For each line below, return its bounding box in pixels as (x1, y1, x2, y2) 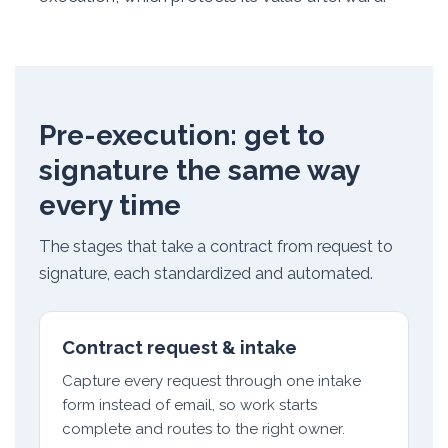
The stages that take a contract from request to (39, 236, 393, 256)
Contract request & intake (62, 337, 297, 358)
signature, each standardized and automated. (39, 263, 373, 283)
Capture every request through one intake (62, 372, 361, 390)
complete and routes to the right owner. (62, 420, 345, 438)
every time (39, 189, 181, 222)
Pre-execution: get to (39, 119, 325, 152)
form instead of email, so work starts (62, 396, 317, 414)
